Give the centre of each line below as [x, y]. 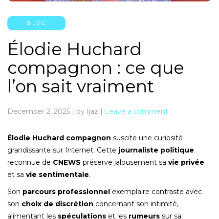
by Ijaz [87, 111]
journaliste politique [156, 150]
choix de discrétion [57, 204]
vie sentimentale [57, 174]
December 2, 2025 [39, 111]
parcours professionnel [66, 191]
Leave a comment [136, 111]
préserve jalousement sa [124, 162]
